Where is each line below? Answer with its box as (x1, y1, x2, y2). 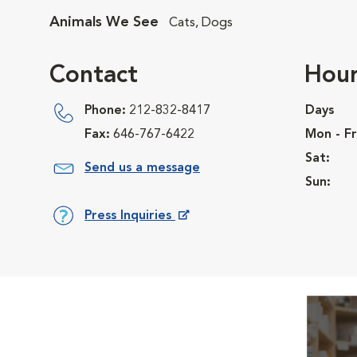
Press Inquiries (84, 209, 175, 222)
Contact (49, 64, 138, 88)
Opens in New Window (84, 232, 223, 245)
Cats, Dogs (169, 17, 233, 29)
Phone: (84, 104, 126, 117)
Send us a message (84, 162, 200, 175)
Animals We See (49, 15, 163, 29)
